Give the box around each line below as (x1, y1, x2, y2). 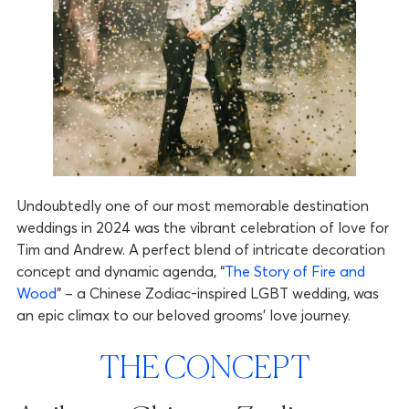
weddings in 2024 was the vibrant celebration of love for (16, 218, 389, 237)
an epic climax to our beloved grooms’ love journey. (16, 306, 351, 325)
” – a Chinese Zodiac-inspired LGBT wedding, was (56, 284, 379, 303)
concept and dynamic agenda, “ (16, 262, 225, 281)
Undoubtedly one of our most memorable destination (16, 196, 369, 215)
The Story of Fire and (224, 262, 365, 281)
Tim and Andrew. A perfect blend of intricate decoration (16, 240, 385, 259)
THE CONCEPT (99, 354, 310, 386)
